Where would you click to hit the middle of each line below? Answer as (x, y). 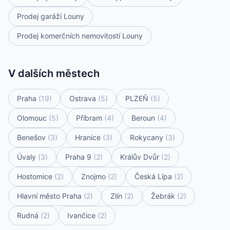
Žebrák (164, 196)
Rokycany (148, 137)
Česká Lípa (154, 176)
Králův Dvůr (141, 157)
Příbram (90, 118)
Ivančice (82, 215)
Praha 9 (79, 157)
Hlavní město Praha (50, 196)
